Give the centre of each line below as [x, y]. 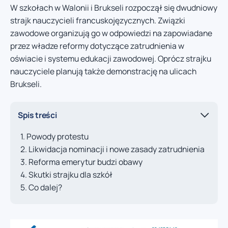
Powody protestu [58, 137]
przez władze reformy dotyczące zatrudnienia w [97, 46]
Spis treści [37, 115]
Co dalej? [45, 188]
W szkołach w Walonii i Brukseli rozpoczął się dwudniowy [114, 7]
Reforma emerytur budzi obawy [85, 162]
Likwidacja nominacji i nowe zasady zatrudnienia [117, 149]
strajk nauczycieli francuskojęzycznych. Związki [98, 20]
